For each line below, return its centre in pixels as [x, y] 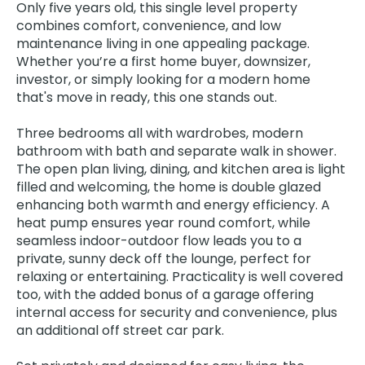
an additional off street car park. [120, 330]
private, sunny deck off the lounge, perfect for [164, 259]
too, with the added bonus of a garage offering [165, 295]
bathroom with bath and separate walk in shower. [176, 151]
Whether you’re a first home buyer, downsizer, [163, 62]
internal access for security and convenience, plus [177, 312]
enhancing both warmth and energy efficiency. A [173, 205]
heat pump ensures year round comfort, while [163, 223]
